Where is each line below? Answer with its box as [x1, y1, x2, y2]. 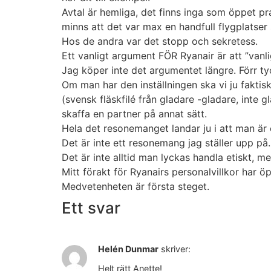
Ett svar [62, 198, 120, 217]
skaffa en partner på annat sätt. [62, 107, 207, 120]
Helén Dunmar [98, 243, 158, 254]
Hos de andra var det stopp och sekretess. [62, 34, 258, 47]
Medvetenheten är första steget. [62, 180, 209, 192]
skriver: [161, 243, 191, 254]
